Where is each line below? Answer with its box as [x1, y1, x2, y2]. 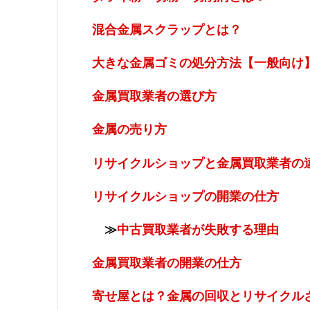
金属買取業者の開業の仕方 [92, 256, 241, 271]
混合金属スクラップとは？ [92, 22, 241, 37]
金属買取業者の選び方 [92, 89, 217, 104]
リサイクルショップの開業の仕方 [92, 189, 279, 203]
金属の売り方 [92, 122, 167, 137]
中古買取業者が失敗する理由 [117, 222, 279, 237]
